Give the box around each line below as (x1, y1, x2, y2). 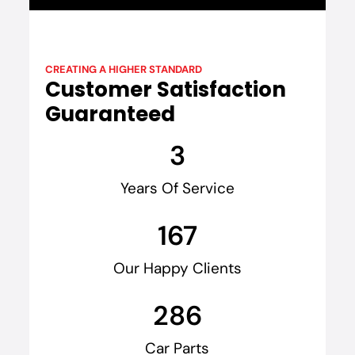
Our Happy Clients (113, 258, 242, 279)
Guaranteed (44, 100, 175, 129)
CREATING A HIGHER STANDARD (44, 63, 202, 77)
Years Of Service (120, 178, 235, 199)
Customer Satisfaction (44, 75, 286, 105)
